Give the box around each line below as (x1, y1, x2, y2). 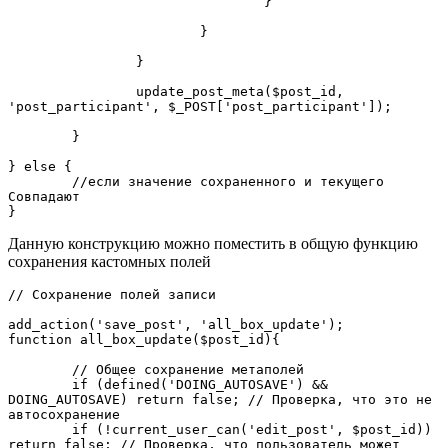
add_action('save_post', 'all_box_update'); (8, 316, 344, 332)
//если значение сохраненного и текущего (8, 173, 72, 189)
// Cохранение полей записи (8, 286, 216, 302)
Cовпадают (8, 188, 80, 204)
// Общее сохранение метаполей (8, 361, 72, 377)
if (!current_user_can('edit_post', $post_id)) (8, 421, 72, 437)
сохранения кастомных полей (8, 252, 211, 270)
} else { (8, 158, 72, 174)
